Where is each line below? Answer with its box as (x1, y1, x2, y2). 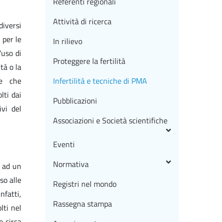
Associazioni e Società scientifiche (53, 114, 167, 127)
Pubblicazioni (53, 95, 97, 107)
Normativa (53, 158, 89, 170)
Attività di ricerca (53, 15, 111, 28)
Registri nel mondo (53, 178, 116, 190)
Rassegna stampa (53, 198, 112, 210)
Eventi (53, 138, 75, 151)
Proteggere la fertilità (53, 55, 125, 67)
